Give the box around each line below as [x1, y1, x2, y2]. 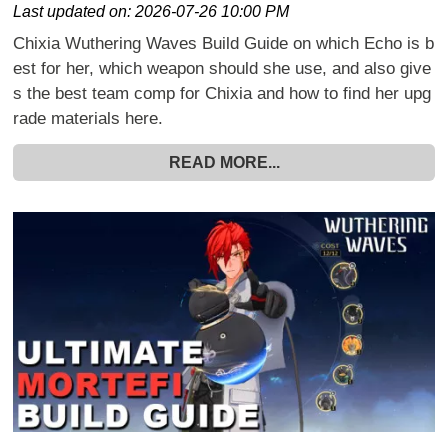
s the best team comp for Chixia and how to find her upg [13, 83, 432, 103]
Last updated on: [13, 2, 136, 20]
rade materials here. [13, 108, 164, 128]
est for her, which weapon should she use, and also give [13, 58, 432, 78]
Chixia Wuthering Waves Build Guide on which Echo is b [13, 33, 435, 53]
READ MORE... [168, 153, 280, 171]
